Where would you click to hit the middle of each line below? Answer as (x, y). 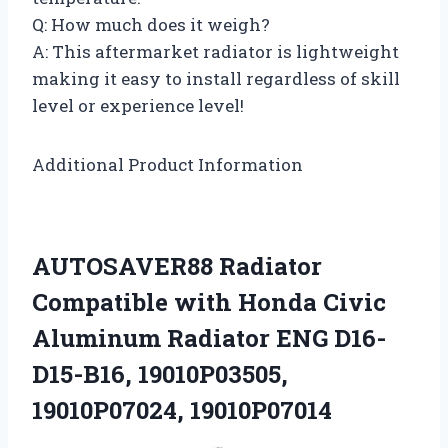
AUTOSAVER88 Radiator (177, 266)
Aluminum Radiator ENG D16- (209, 338)
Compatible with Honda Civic (209, 302)
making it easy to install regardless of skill (216, 79)
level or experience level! (138, 106)
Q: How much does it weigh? (151, 25)
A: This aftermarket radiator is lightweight (215, 52)
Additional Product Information (167, 165)
